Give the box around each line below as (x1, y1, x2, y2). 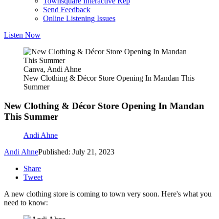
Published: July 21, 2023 (38, 148, 114, 156)
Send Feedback (43, 5, 90, 14)
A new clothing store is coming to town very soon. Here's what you (4, 190, 212, 198)
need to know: (4, 198, 48, 207)
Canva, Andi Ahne (23, 65, 81, 73)
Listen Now (4, 31, 41, 39)
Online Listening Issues (43, 14, 115, 22)
